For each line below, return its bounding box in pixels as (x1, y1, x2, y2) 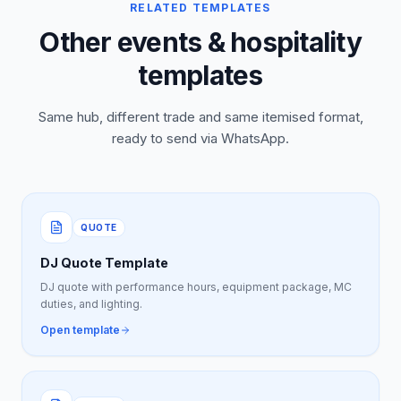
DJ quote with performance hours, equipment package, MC (40, 280, 352, 294)
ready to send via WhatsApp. (112, 130, 289, 147)
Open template (40, 323, 120, 337)
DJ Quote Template (40, 255, 168, 270)
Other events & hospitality (39, 26, 362, 58)
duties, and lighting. (40, 297, 142, 311)
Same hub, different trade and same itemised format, (38, 108, 363, 125)
